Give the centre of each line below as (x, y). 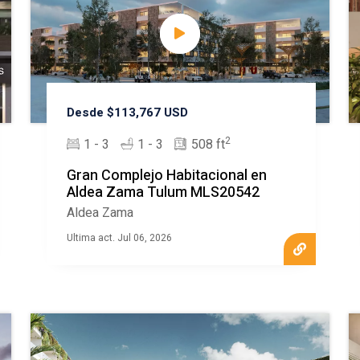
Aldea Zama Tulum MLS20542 (163, 193)
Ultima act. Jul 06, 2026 (119, 238)
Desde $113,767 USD (127, 113)
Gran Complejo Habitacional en (166, 176)
